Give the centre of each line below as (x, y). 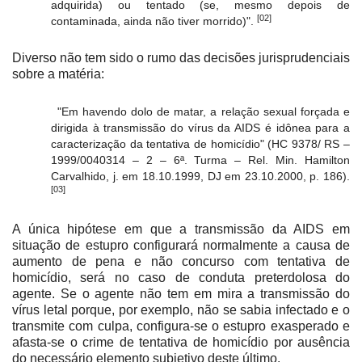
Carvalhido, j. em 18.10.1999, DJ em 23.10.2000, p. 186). (200, 177)
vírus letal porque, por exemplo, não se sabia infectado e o (181, 310)
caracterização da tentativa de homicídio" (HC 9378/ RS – (200, 144)
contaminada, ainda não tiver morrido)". (154, 21)
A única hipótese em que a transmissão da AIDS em (181, 229)
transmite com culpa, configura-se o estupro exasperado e (181, 326)
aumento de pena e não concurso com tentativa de (181, 262)
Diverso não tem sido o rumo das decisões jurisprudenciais (181, 58)
